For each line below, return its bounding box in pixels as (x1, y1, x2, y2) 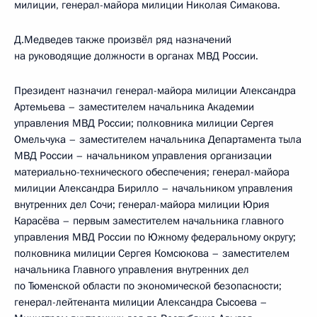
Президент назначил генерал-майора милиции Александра (14, 83, 296, 98)
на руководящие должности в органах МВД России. (14, 49, 258, 63)
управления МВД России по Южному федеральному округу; (14, 230, 296, 244)
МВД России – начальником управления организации (14, 149, 272, 163)
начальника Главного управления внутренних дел (14, 263, 249, 277)
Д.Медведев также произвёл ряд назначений (14, 33, 231, 47)
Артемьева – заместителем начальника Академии (14, 100, 254, 114)
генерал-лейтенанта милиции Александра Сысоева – (14, 295, 267, 309)
